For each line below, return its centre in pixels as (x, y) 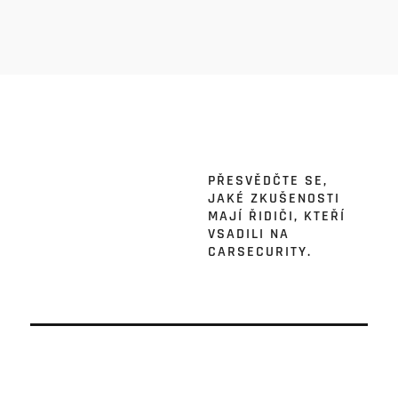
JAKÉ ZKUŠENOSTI (274, 199)
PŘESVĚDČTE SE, (268, 181)
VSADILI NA (249, 235)
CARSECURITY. (260, 252)
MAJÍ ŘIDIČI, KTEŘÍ (277, 217)
